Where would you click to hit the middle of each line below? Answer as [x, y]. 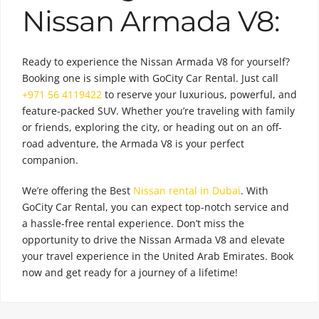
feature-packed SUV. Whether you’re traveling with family [158, 110]
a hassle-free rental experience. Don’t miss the [133, 223]
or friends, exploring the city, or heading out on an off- [152, 127]
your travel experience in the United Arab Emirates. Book [158, 256]
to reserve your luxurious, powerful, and [201, 94]
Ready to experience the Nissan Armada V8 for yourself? [156, 61]
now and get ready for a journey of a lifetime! [130, 272]
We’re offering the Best [78, 190]
